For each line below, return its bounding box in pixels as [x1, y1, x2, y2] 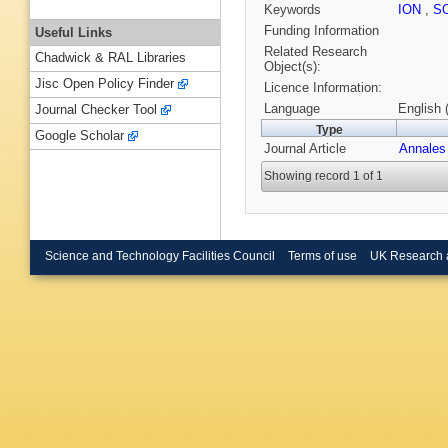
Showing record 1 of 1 [264, 169, 384, 184]
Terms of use [287, 249, 357, 262]
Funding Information [264, 23, 379, 39]
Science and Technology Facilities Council [45, 249, 275, 262]
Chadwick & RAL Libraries [35, 50, 186, 66]
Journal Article [264, 141, 346, 157]
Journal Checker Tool [35, 102, 157, 118]
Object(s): [264, 59, 321, 75]
